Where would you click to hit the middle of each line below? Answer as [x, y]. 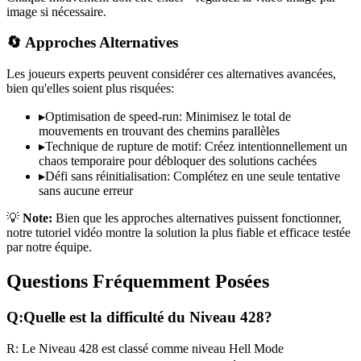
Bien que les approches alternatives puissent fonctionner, [197, 218]
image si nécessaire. [56, 11]
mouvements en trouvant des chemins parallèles [159, 131]
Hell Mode [256, 348]
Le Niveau [49, 348]
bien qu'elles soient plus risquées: [90, 89]
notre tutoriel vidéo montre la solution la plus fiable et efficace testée [178, 233]
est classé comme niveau [164, 348]
